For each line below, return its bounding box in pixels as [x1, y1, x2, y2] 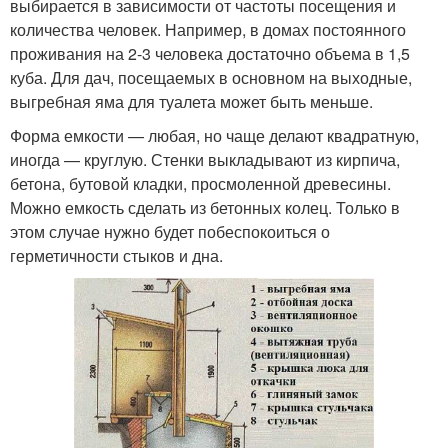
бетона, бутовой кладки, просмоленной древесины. [10, 171, 391, 195]
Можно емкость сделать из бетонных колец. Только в [10, 195, 400, 219]
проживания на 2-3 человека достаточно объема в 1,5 [10, 41, 410, 65]
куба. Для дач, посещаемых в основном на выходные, [10, 65, 412, 89]
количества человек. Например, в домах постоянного [10, 17, 406, 41]
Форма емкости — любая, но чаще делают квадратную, [10, 123, 419, 147]
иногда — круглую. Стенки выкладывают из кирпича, [10, 147, 400, 171]
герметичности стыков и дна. [10, 243, 223, 267]
